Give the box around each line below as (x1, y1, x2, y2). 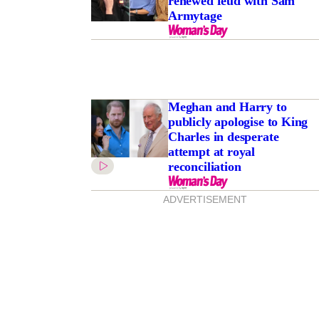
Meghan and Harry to (167, 100, 287, 115)
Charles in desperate (167, 130, 279, 145)
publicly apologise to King (167, 115, 308, 130)
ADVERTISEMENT (162, 194, 247, 206)
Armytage (167, 9, 222, 23)
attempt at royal (167, 145, 256, 159)
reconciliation (167, 159, 241, 174)
